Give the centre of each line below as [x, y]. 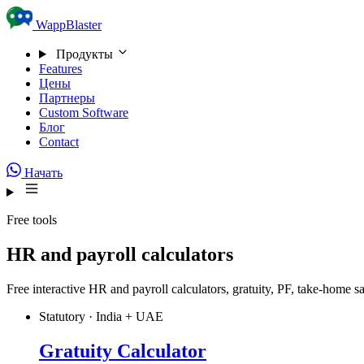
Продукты [84, 54]
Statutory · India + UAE [101, 316]
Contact [59, 142]
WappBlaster [69, 25]
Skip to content [58, 17]
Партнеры [67, 98]
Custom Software [84, 113]
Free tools [32, 220]
